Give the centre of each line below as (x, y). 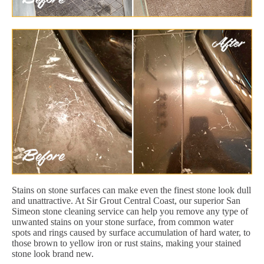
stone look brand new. (53, 253)
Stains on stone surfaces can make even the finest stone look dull (131, 190)
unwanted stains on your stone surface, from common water (123, 222)
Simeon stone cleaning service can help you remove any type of (130, 211)
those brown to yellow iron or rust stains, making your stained (126, 243)
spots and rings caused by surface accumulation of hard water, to (131, 232)
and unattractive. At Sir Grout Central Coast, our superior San (126, 200)
